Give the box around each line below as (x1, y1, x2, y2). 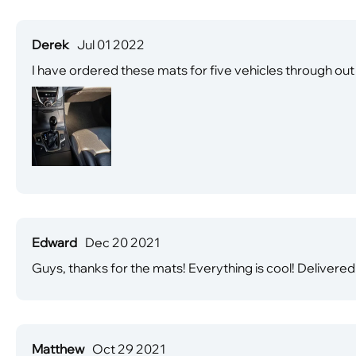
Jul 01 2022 (77, 36, 145, 52)
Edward (32, 234, 77, 250)
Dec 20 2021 (85, 234, 160, 250)
